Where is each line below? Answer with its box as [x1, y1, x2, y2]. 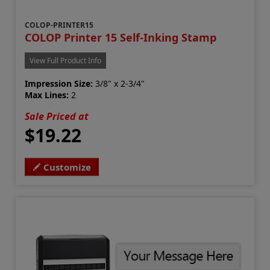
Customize [43, 161, 92, 174]
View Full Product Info [30, 55, 102, 66]
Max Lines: [25, 89, 69, 101]
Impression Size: [25, 78, 93, 90]
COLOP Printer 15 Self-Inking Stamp [25, 30, 217, 45]
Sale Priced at [25, 110, 89, 124]
